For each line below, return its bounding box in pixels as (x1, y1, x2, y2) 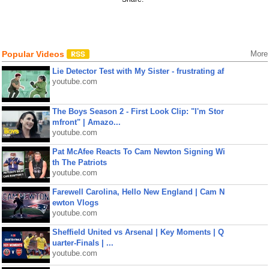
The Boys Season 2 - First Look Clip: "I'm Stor (52, 107, 224, 116)
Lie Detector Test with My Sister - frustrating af (52, 67, 224, 76)
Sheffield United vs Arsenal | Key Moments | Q (52, 228, 224, 237)
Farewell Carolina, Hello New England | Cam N (52, 187, 225, 196)
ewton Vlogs (52, 198, 98, 207)
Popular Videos (1, 49, 67, 59)
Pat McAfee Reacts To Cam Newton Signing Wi (52, 147, 225, 156)
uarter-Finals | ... (52, 238, 113, 247)
